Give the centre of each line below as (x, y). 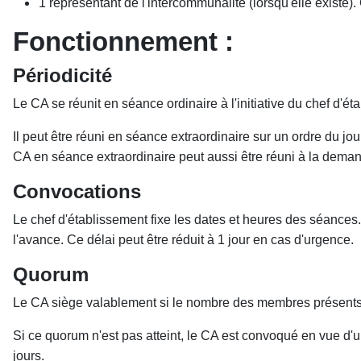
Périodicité (62, 75)
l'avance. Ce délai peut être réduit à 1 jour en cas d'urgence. (183, 240)
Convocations (77, 191)
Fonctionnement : (123, 41)
